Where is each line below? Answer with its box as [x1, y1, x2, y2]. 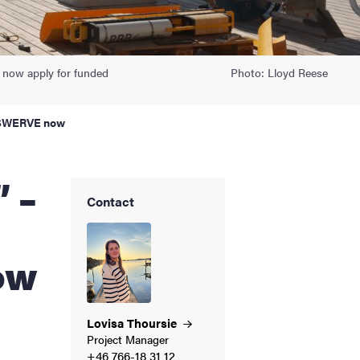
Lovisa [87, 313, 127, 331]
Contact [87, 191, 134, 211]
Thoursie [127, 313, 180, 331]
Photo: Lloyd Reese [231, 63, 328, 80]
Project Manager [87, 330, 169, 347]
